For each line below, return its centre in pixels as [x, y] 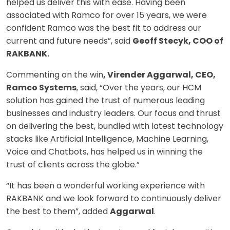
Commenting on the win [55, 75]
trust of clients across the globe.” [73, 165]
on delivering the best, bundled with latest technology [115, 126]
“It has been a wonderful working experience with [106, 186]
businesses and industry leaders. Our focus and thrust [113, 113]
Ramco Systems [41, 88]
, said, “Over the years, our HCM [139, 88]
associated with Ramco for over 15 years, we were [107, 15]
